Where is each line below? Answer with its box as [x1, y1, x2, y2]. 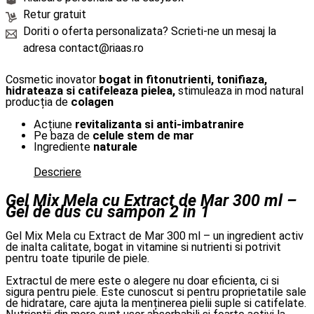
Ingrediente [34, 140, 93, 154]
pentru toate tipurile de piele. [6, 252, 149, 266]
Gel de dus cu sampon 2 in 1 [6, 201, 214, 221]
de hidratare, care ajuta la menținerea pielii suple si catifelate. [6, 296, 306, 310]
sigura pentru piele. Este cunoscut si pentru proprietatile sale [6, 285, 306, 299]
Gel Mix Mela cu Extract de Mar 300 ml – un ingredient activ [6, 229, 303, 243]
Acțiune [34, 118, 75, 132]
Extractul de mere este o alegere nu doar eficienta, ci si [6, 274, 279, 288]
